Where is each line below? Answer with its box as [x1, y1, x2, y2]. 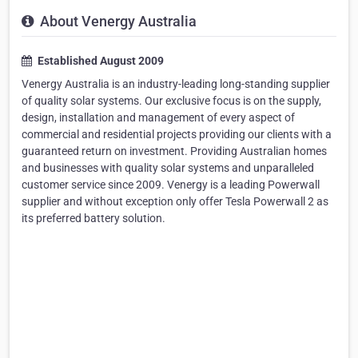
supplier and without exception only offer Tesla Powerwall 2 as [22, 195, 328, 209]
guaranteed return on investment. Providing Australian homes [22, 145, 327, 158]
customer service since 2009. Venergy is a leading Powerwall [22, 178, 320, 192]
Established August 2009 [35, 54, 164, 68]
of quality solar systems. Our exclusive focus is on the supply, [22, 94, 321, 108]
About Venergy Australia [37, 13, 197, 30]
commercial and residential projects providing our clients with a [22, 128, 332, 141]
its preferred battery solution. [22, 212, 165, 225]
